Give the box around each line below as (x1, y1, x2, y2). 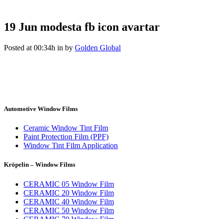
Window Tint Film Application (23, 141, 118, 150)
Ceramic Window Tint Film (23, 124, 108, 132)
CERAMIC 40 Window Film (23, 197, 114, 206)
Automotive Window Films (4, 105, 78, 112)
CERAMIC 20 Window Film (23, 188, 114, 197)
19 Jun (4, 20, 37, 33)
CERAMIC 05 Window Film (23, 179, 114, 188)
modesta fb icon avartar (37, 20, 160, 33)
